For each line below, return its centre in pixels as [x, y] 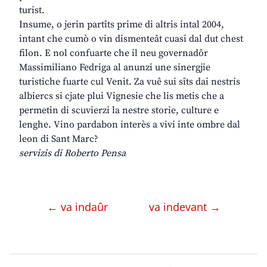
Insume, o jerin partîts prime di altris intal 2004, [122, 25]
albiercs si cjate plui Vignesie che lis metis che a [122, 96]
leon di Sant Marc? [59, 139]
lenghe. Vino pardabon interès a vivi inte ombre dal [130, 125]
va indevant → [184, 207]
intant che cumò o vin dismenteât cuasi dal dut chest [131, 39]
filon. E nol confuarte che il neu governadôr [114, 53]
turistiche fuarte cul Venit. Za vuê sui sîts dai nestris [130, 82]
